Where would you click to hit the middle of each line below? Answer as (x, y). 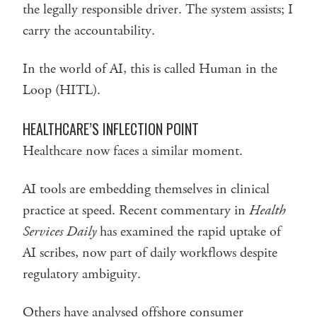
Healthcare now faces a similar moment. (133, 151)
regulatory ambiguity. (82, 274)
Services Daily (59, 231)
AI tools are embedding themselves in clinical (146, 189)
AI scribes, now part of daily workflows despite (150, 253)
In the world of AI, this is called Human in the (150, 69)
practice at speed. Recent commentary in (136, 210)
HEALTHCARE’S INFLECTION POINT (111, 128)
